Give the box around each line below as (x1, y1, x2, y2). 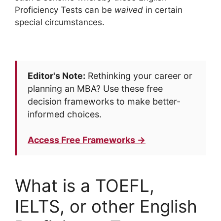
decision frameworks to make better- (28, 96, 181, 107)
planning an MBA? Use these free (28, 83, 163, 94)
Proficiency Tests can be (15, 5, 114, 15)
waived (114, 5, 143, 15)
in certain (143, 5, 183, 15)
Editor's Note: (28, 71, 85, 81)
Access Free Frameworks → (28, 135, 146, 145)
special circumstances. (15, 17, 105, 27)
